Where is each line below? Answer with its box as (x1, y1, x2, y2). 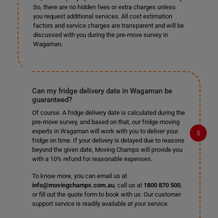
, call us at (114, 182, 142, 189)
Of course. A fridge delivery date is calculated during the (32, 109, 185, 116)
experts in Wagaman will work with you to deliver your (32, 127, 178, 135)
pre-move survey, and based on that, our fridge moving (32, 118, 180, 126)
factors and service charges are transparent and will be (33, 22, 184, 29)
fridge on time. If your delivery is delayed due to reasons (32, 137, 184, 144)
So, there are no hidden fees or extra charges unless (33, 3, 176, 11)
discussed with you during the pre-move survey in (33, 31, 168, 38)
